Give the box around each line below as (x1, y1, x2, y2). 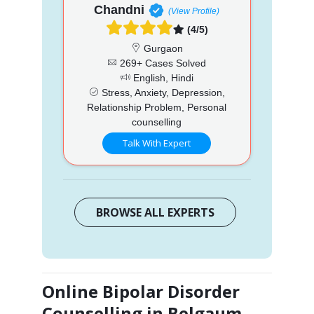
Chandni (94, 2, 145, 17)
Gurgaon (140, 42, 183, 54)
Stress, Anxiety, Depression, (98, 86, 225, 98)
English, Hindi (130, 71, 193, 83)
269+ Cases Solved (117, 57, 207, 69)
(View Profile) (168, 6, 220, 16)
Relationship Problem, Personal (87, 101, 227, 113)
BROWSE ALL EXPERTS (96, 204, 215, 220)
